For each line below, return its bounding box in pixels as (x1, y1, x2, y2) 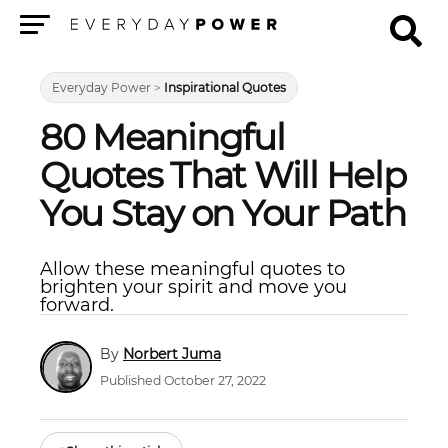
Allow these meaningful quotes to (40, 258, 345, 280)
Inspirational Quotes (164, 80, 286, 95)
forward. (40, 294, 114, 316)
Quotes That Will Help (40, 153, 406, 197)
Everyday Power (52, 80, 151, 95)
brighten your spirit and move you (40, 276, 347, 298)
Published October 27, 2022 (100, 373, 266, 389)
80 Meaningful (40, 115, 285, 159)
